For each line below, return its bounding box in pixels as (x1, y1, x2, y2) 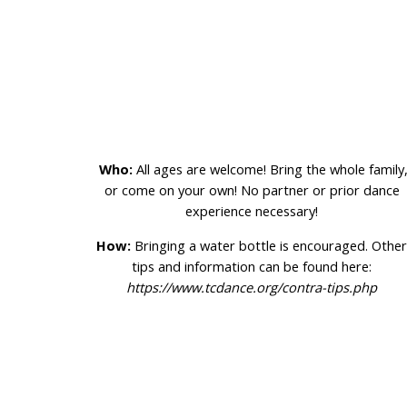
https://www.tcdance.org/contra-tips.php (126, 278, 378, 296)
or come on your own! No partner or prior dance (104, 181, 400, 199)
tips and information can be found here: (132, 257, 372, 275)
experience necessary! (185, 202, 319, 220)
